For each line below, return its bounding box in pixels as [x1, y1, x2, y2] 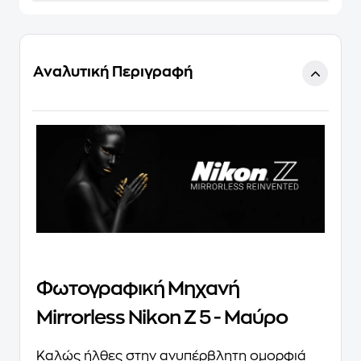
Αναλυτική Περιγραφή [33, 64, 193, 79]
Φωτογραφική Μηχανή [36, 279, 239, 299]
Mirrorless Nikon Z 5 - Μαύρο [36, 308, 288, 328]
